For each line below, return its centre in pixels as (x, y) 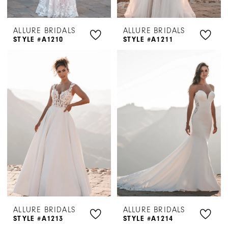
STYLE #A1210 (38, 40)
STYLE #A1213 (38, 218)
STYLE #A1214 (148, 218)
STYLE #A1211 (148, 40)
